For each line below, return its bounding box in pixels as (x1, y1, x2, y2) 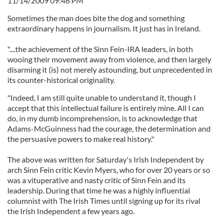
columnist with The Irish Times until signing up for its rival (7, 196, 200, 205)
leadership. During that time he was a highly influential (7, 186, 190, 195)
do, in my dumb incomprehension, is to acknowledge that (7, 113, 197, 123)
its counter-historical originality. (7, 75, 115, 84)
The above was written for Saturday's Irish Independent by (7, 155, 204, 164)
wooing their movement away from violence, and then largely (7, 55, 211, 64)
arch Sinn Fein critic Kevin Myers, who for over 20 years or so (7, 165, 210, 174)
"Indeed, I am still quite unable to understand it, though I (7, 93, 196, 102)
